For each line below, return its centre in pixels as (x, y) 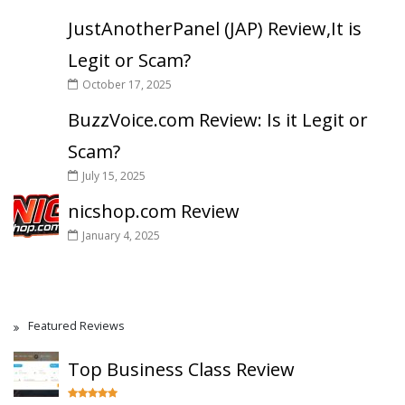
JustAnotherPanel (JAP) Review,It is (215, 28)
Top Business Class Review (181, 369)
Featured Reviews (76, 326)
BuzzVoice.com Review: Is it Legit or (218, 120)
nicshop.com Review (154, 211)
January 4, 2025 (121, 235)
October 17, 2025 (127, 85)
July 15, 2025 (114, 176)
